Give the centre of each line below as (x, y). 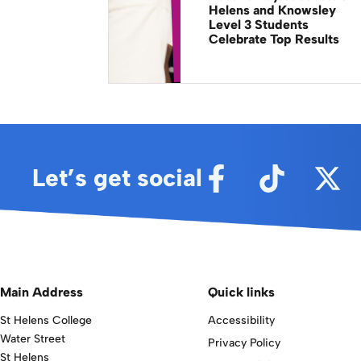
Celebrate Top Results (274, 39)
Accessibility (242, 320)
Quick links (242, 292)
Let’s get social (118, 178)
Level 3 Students (258, 25)
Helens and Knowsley (272, 10)
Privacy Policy (245, 343)
